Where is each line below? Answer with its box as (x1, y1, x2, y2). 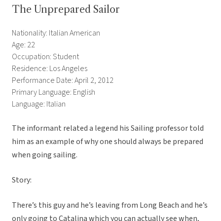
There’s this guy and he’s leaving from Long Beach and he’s (12, 200, 208, 211)
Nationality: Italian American (12, 28, 100, 39)
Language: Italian (12, 99, 66, 110)
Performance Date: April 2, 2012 (12, 75, 113, 86)
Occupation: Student (12, 51, 79, 63)
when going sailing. (12, 149, 77, 161)
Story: (12, 175, 32, 186)
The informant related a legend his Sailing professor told (12, 123, 204, 134)
